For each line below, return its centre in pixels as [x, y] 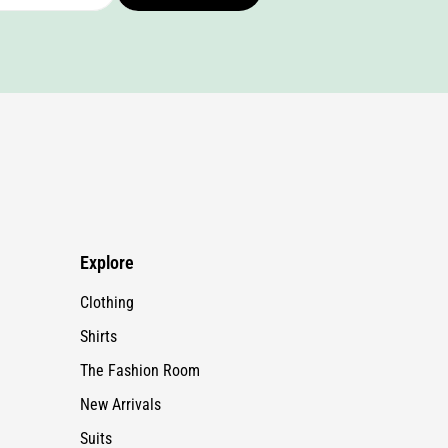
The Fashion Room [139, 301]
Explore [106, 193]
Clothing [106, 233]
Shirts [98, 267]
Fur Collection [124, 403]
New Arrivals [120, 335]
